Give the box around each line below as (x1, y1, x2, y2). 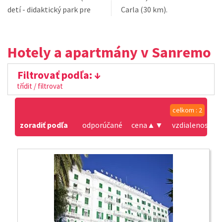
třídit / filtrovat (17, 81, 63, 91)
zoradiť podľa (20, 120, 68, 130)
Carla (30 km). (121, 4, 167, 14)
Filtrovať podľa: (17, 68, 92, 82)
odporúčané (82, 120, 122, 130)
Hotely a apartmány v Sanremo (7, 43, 211, 61)
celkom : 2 (172, 106, 202, 114)
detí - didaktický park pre (7, 4, 91, 14)
